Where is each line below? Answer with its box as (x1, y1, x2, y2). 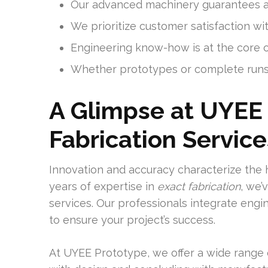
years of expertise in (49, 180, 157, 193)
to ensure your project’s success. (49, 214, 215, 226)
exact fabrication (157, 180, 240, 193)
